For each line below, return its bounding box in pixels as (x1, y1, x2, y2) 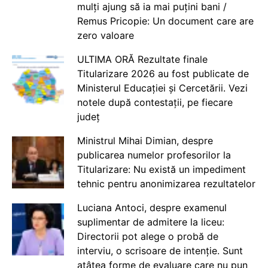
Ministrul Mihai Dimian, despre (77, 135, 213, 147)
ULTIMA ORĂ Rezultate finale (77, 53, 208, 66)
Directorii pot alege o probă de (77, 230, 218, 243)
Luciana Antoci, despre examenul (77, 202, 227, 214)
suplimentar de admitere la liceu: (77, 216, 224, 229)
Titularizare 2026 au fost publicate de (77, 68, 249, 80)
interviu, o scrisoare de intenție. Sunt (77, 245, 243, 257)
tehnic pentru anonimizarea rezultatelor (77, 178, 255, 190)
